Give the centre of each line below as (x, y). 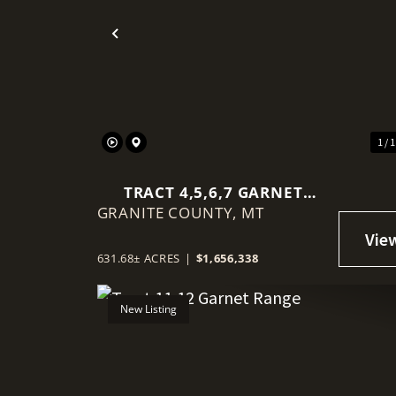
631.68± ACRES (139, 258)
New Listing (148, 308)
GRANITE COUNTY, (169, 212)
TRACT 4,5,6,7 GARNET (213, 192)
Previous (152, 48)
